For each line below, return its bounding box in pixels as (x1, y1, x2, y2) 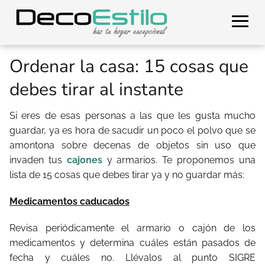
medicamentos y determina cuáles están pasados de (9, 237, 256, 248)
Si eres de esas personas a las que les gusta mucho (9, 110, 256, 121)
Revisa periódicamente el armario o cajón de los (9, 222, 256, 234)
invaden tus (9, 154, 67, 166)
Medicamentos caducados (9, 196, 130, 207)
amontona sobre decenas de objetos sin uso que (9, 140, 256, 151)
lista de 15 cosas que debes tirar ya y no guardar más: (9, 169, 244, 180)
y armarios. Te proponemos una (102, 154, 256, 166)
